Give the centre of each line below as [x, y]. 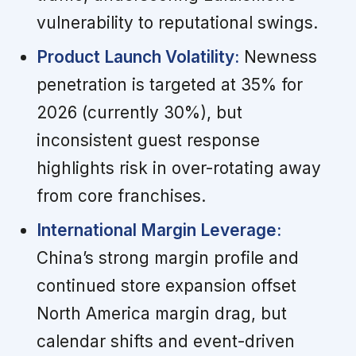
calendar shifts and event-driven [165, 342]
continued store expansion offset [166, 286]
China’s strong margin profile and [167, 258]
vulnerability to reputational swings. [177, 23]
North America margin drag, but [161, 314]
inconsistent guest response [148, 141]
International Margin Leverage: [159, 230]
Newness [278, 57]
